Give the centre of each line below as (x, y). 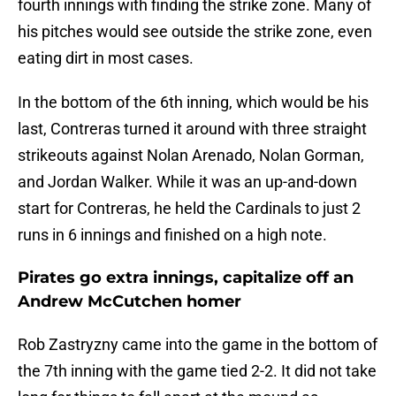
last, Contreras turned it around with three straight (192, 129)
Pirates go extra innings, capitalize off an (186, 278)
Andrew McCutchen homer (129, 302)
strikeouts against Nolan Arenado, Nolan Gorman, (191, 156)
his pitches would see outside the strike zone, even (195, 32)
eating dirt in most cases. (106, 58)
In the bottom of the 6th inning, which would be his (193, 103)
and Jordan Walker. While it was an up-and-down (187, 182)
